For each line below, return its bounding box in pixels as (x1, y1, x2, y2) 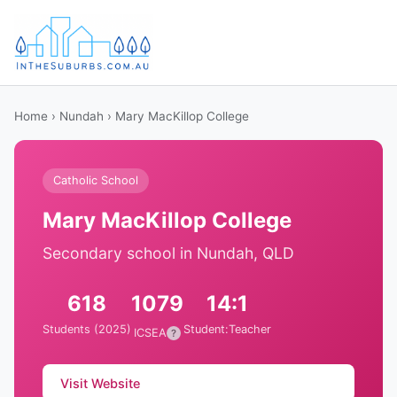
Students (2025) (43, 323, 131, 336)
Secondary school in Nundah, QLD (43, 244, 294, 262)
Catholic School (53, 174, 138, 187)
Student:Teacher (183, 323, 271, 336)
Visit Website (60, 375, 140, 391)
